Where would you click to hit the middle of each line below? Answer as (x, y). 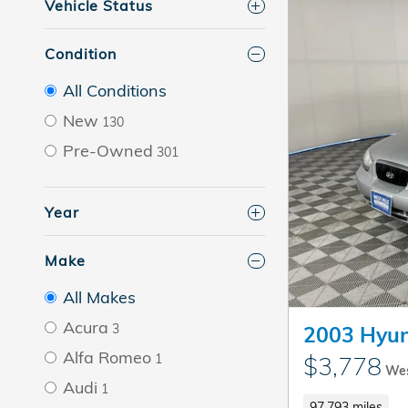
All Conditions (115, 90)
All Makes (99, 297)
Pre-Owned (108, 150)
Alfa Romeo (107, 357)
